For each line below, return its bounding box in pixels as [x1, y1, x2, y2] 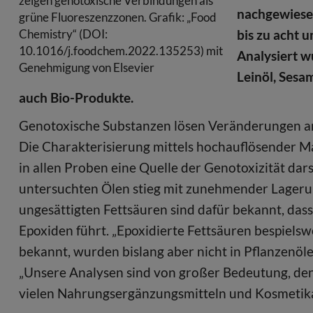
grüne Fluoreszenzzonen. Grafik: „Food [19, 9, 217, 24]
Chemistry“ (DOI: [19, 26, 108, 41]
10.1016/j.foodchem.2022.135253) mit [19, 43, 223, 58]
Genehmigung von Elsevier [19, 59, 154, 75]
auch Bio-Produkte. [19, 89, 133, 105]
